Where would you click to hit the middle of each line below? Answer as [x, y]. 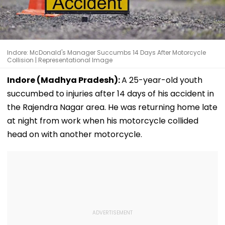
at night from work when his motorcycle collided [103, 121]
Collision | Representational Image [60, 60]
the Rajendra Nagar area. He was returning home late [112, 107]
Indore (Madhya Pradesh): [64, 80]
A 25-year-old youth [162, 80]
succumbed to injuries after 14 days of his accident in [110, 93]
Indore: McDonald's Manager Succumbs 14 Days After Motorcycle [106, 52]
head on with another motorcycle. [75, 134]
